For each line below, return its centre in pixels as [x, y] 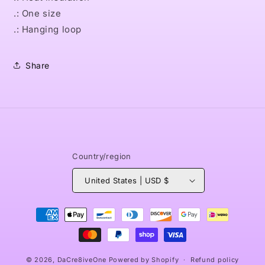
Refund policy [215, 260]
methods [40, 225]
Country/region [102, 156]
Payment [40, 209]
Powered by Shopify [144, 259]
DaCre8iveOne [82, 259]
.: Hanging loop [48, 29]
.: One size [38, 13]
